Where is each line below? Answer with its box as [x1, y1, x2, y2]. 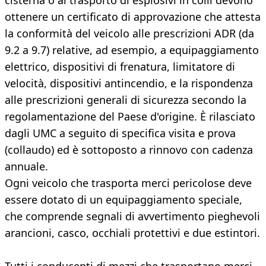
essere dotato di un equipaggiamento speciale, [5, 192, 242, 207]
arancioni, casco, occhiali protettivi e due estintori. [5, 226, 260, 240]
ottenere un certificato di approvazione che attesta [5, 9, 261, 24]
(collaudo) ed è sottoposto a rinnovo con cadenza [5, 142, 253, 157]
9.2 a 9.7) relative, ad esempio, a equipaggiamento [5, 43, 259, 58]
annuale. [5, 159, 48, 174]
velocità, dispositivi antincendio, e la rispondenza [5, 76, 253, 91]
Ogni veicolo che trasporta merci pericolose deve [5, 176, 252, 191]
